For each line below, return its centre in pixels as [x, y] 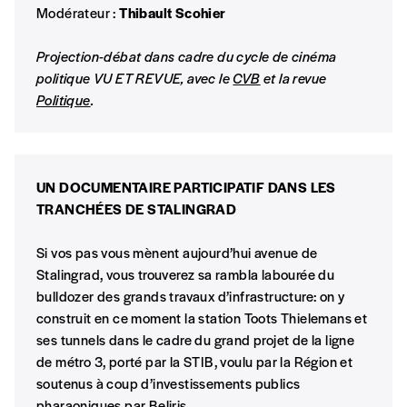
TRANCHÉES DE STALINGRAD [137, 209]
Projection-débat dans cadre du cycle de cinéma [187, 56]
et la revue [293, 78]
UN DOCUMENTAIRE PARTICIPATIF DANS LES [186, 187]
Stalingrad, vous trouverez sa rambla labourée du [186, 274]
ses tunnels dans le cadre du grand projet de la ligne [196, 340]
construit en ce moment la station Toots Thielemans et [202, 318]
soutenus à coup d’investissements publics [169, 383]
